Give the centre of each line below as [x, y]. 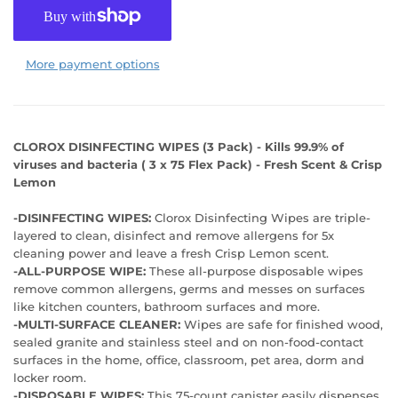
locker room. [50, 377]
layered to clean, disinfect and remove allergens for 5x [174, 235]
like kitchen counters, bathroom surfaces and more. [167, 306]
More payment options [92, 64]
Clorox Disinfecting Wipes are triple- [261, 217]
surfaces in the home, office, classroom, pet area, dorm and [189, 359]
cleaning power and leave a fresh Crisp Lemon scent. [171, 253]
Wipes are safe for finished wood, [282, 324]
